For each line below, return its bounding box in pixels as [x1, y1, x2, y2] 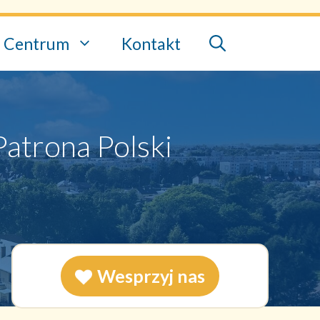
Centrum [4, 33, 69, 54]
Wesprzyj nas [97, 265, 205, 287]
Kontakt [121, 33, 181, 54]
